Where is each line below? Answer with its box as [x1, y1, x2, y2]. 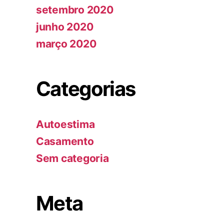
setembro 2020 [36, 3, 113, 16]
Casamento [36, 135, 94, 148]
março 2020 [36, 37, 96, 50]
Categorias [36, 76, 135, 101]
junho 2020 [36, 20, 93, 33]
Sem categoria [36, 152, 109, 165]
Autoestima [36, 118, 95, 131]
